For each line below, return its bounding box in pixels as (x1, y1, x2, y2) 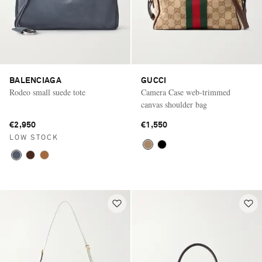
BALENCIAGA (9, 76, 61, 85)
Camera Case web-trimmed (141, 86, 230, 98)
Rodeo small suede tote (9, 86, 85, 98)
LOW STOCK (9, 134, 58, 142)
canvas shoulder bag (141, 98, 207, 110)
